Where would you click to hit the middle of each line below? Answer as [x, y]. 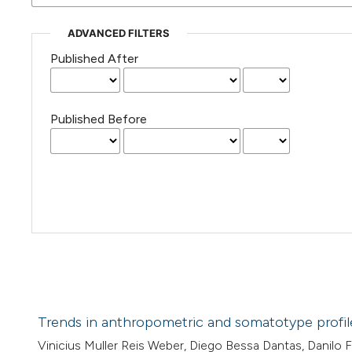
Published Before [98, 119]
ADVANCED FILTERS [118, 33]
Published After [94, 59]
